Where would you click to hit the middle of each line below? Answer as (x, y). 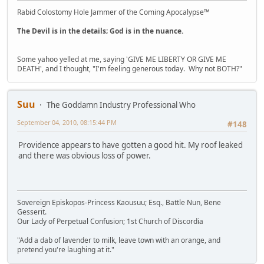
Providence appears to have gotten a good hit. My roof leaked (131, 145)
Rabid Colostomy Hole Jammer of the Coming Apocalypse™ (113, 12)
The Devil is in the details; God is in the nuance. (100, 31)
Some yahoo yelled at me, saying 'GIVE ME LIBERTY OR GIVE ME (122, 60)
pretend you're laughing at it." (66, 250)
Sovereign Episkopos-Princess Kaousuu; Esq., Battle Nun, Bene (119, 203)
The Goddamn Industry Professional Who (121, 105)
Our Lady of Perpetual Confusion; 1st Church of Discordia (110, 222)
